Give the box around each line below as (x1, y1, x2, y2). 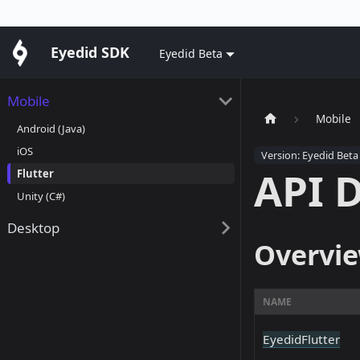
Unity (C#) (16, 188, 65, 203)
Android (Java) (16, 121, 85, 136)
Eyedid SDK (50, 43, 129, 63)
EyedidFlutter (263, 331, 340, 348)
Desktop (6, 219, 59, 237)
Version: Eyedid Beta (261, 148, 358, 163)
